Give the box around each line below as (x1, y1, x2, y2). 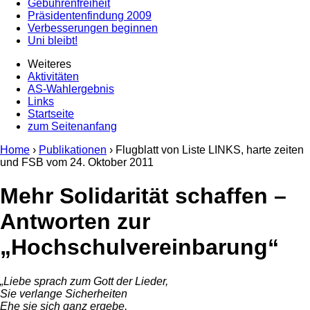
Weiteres (28, 58, 71, 70)
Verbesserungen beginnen (28, 22, 158, 34)
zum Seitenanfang (28, 120, 117, 132)
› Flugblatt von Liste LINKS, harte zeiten (107, 144, 304, 156)
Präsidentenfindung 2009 (28, 10, 152, 21)
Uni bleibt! (28, 35, 77, 46)
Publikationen (39, 144, 107, 156)
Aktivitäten (28, 71, 79, 82)
